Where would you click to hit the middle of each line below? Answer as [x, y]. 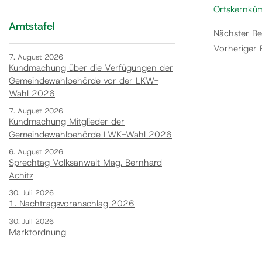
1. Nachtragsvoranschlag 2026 [72, 204]
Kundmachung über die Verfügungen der [91, 68]
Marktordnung [37, 232]
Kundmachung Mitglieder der [67, 121]
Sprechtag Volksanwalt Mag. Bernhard [85, 163]
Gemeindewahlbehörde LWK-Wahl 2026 [90, 134]
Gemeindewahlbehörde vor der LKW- [84, 80]
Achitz [21, 176]
